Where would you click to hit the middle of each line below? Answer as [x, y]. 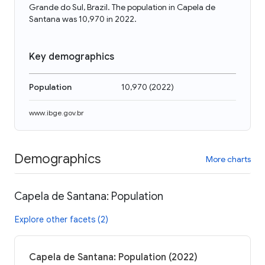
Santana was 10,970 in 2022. [83, 19]
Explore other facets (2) [62, 219]
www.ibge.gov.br [56, 113]
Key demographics [72, 57]
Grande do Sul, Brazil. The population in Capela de [122, 7]
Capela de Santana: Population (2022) [113, 257]
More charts [228, 159]
